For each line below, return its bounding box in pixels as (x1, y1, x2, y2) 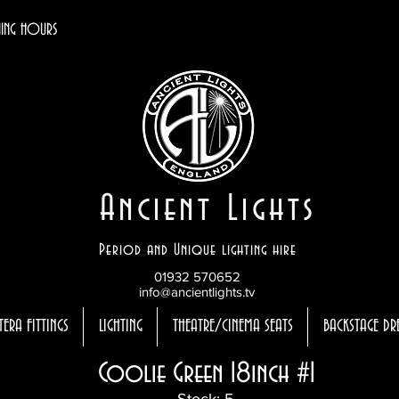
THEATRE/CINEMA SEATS (172, 317, 293, 336)
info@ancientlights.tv (139, 284, 255, 299)
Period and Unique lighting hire (98, 241, 297, 259)
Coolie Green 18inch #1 (97, 358, 315, 389)
